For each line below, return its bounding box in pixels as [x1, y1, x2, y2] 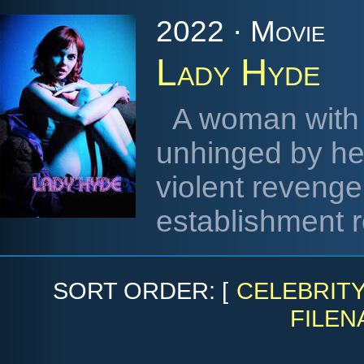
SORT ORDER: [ [53, 277, 229, 304]
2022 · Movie [156, 15, 325, 48]
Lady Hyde [156, 51, 320, 93]
